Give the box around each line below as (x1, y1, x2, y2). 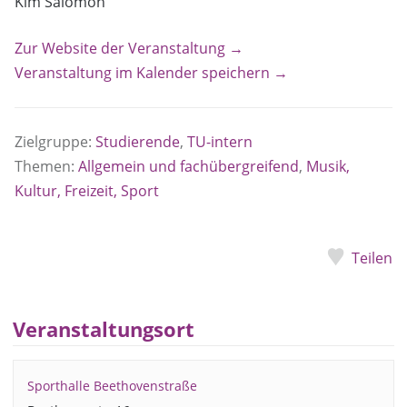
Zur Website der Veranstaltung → (15, 37, 243, 58)
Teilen (352, 247, 392, 268)
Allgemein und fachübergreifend (78, 155, 299, 176)
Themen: (15, 155, 78, 176)
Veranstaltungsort (13, 315, 195, 342)
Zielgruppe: (15, 131, 95, 152)
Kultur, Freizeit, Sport (15, 180, 159, 201)
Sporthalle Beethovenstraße (26, 377, 197, 395)
